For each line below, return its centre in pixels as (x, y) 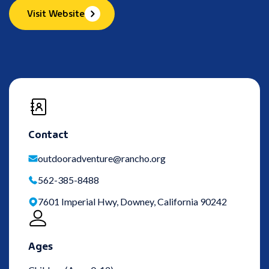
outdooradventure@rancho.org (102, 159)
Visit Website (56, 13)
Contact (48, 133)
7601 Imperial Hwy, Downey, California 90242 (132, 202)
